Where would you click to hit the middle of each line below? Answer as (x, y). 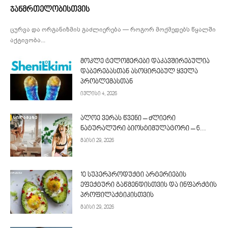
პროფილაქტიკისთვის (117, 196)
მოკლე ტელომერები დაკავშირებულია (145, 62)
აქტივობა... (28, 40)
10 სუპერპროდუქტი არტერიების (134, 175)
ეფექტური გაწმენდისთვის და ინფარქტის (149, 186)
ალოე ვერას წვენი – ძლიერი (128, 118)
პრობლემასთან (107, 82)
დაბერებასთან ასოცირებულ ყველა (139, 72)
